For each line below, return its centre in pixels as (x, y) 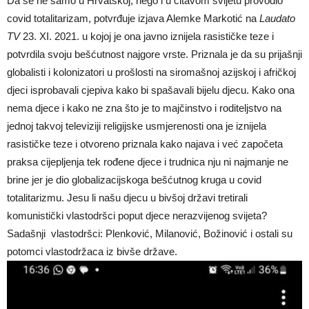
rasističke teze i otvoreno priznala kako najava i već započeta (145, 143)
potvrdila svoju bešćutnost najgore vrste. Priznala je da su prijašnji (154, 54)
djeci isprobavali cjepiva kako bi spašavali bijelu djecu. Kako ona (151, 90)
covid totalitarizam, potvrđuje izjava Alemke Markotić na (133, 18)
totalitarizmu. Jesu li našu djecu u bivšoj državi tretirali (127, 197)
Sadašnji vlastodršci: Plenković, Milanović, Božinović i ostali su (150, 233)
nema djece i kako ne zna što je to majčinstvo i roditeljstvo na (144, 108)
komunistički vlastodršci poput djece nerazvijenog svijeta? (137, 215)
